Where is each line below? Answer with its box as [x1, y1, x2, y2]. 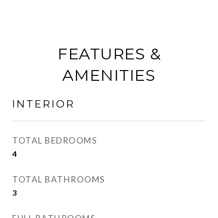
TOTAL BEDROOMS [12, 135, 97, 145]
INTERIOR [12, 98, 75, 110]
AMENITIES [62, 66, 156, 85]
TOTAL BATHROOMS [12, 174, 105, 184]
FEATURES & [57, 44, 161, 63]
